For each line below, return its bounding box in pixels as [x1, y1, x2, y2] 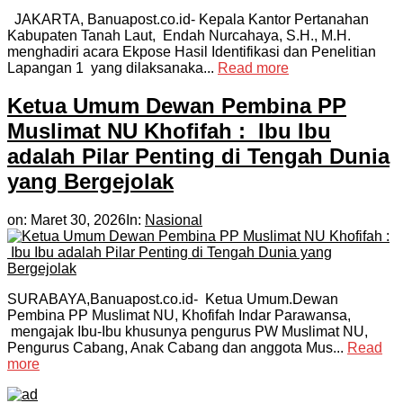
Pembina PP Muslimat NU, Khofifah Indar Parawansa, [7, 308, 351, 324]
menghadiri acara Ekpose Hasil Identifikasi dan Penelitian [7, 43, 376, 59]
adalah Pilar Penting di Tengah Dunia [7, 144, 390, 169]
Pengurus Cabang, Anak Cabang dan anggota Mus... [7, 340, 347, 356]
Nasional [145, 212, 202, 228]
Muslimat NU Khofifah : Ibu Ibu [7, 119, 331, 144]
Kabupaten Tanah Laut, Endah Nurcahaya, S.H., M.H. [7, 27, 351, 43]
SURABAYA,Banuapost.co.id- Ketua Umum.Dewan [7, 291, 338, 308]
